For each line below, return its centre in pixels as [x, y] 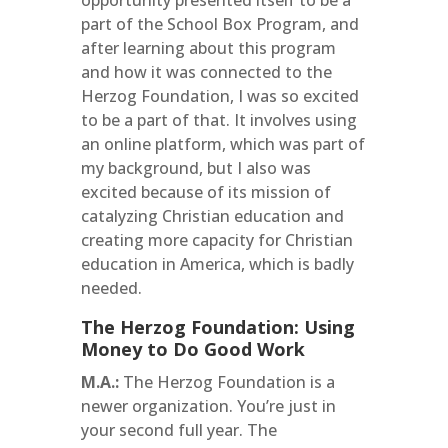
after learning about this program [208, 48]
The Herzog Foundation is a [226, 382]
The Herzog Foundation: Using [217, 327]
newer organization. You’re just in [208, 406]
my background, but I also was [195, 168]
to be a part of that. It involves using [218, 120]
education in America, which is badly [217, 264]
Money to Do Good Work [192, 349]
